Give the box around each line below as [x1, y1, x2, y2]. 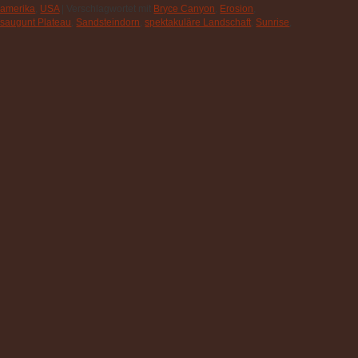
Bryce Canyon [153, 3, 216, 15]
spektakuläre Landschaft [145, 17, 252, 29]
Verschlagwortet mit [66, 3, 152, 15]
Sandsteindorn [76, 17, 141, 29]
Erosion [220, 3, 254, 15]
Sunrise [256, 17, 290, 29]
